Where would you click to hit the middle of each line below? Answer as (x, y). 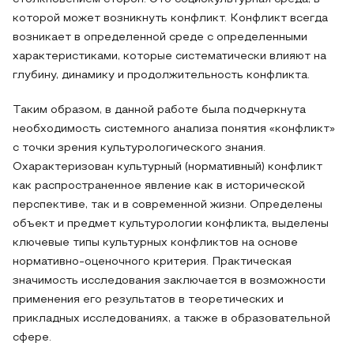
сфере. (32, 338)
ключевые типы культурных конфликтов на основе (155, 243)
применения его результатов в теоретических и (148, 300)
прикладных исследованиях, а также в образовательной (171, 319)
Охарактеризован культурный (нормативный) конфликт (168, 167)
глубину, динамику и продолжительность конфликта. (161, 75)
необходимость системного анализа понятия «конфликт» (174, 129)
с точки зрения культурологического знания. (139, 148)
